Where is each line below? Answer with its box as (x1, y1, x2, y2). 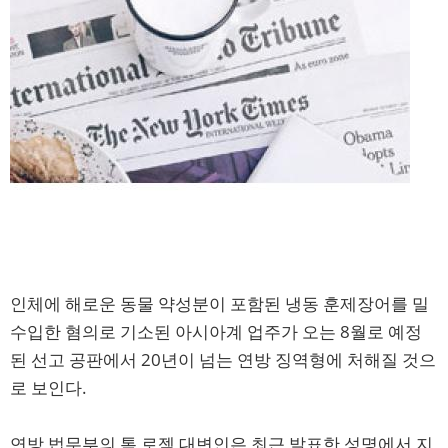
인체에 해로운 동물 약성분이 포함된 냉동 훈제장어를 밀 (10, 291, 429, 315)
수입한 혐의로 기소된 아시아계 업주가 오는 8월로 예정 (10, 319, 422, 343)
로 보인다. (10, 375, 87, 399)
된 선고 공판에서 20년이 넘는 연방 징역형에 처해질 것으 (10, 347, 436, 371)
